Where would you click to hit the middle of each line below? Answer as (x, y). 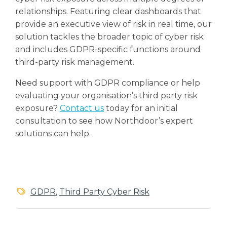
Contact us (82, 108)
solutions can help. (53, 134)
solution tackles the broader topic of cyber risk (109, 37)
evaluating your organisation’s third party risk (106, 96)
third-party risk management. (74, 62)
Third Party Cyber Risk (104, 192)
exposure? (37, 108)
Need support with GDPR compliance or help (107, 83)
